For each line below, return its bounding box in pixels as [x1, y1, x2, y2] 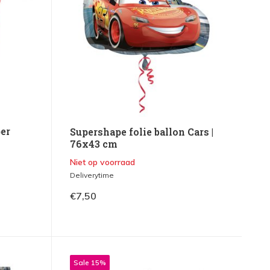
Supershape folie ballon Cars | [69, 125, 213, 138]
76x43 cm [69, 137, 118, 150]
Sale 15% [73, 257, 106, 267]
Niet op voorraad [69, 156, 135, 168]
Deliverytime [69, 170, 114, 180]
